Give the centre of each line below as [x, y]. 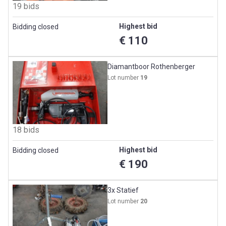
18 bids [26, 130]
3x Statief [123, 190]
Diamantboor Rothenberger [152, 66]
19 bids [26, 6]
